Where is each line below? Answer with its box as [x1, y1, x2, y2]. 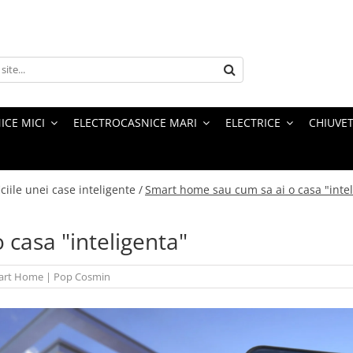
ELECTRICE [225, 115, 281, 131]
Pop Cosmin [54, 269, 110, 284]
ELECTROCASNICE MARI [73, 115, 197, 131]
